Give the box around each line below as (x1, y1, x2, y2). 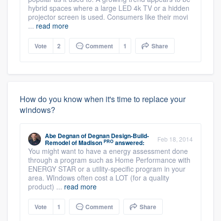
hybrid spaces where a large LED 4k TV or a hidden (28, 3, 189, 13)
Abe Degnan (45, 131, 79, 140)
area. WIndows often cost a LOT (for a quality (28, 173, 169, 183)
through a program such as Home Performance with (28, 155, 190, 165)
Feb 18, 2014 (157, 135, 193, 143)
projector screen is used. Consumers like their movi (28, 12, 188, 22)
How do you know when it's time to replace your (20, 93, 185, 105)
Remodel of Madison (45, 138, 102, 147)
